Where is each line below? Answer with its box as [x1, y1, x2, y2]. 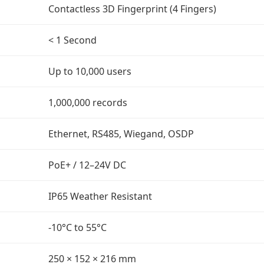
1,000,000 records [48, 96, 127, 109]
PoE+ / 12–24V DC [48, 159, 126, 171]
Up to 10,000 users [48, 65, 131, 78]
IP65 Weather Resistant [48, 190, 152, 203]
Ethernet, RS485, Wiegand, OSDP [48, 127, 194, 140]
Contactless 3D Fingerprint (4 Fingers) [48, 2, 216, 15]
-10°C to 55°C [48, 221, 107, 234]
